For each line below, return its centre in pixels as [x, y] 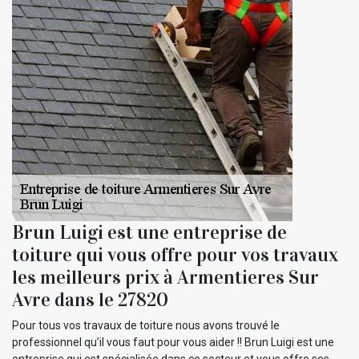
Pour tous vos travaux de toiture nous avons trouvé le [146, 325]
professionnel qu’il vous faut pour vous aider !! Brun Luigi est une [173, 342]
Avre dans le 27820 [90, 299]
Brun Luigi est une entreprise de [149, 232]
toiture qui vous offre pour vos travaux [175, 254]
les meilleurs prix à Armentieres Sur [165, 277]
